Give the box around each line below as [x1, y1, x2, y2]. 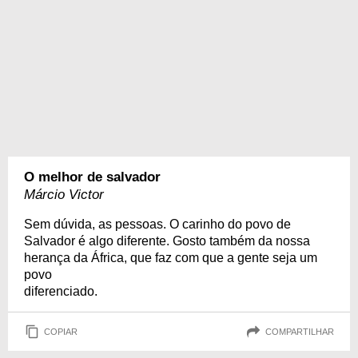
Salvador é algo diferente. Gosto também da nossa [24, 234, 310, 248]
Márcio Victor [24, 187, 104, 202]
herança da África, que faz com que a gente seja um [24, 251, 317, 265]
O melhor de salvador [24, 169, 161, 185]
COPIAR [44, 326, 78, 336]
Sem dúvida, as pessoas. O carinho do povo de [24, 217, 291, 231]
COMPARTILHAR [265, 326, 334, 336]
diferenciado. [24, 284, 97, 298]
